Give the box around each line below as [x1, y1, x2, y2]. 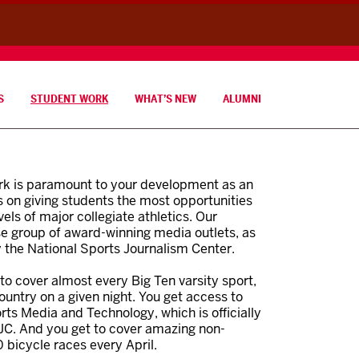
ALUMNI [223, 91, 261, 106]
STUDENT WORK [30, 91, 108, 106]
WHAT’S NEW [135, 91, 196, 106]
